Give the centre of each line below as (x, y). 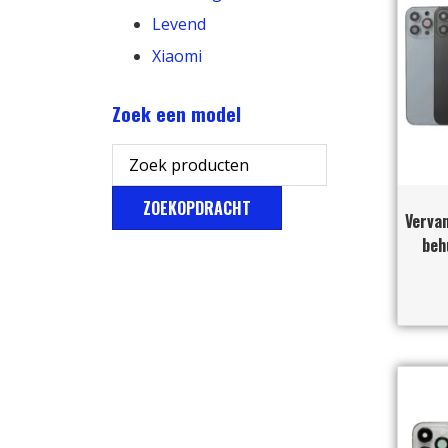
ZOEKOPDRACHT (197, 207)
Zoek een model (176, 113)
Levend (179, 23)
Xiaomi (177, 55)
